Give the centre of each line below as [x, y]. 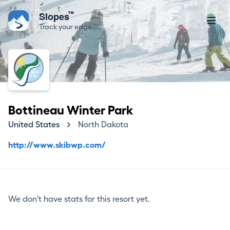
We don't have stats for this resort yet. [79, 199]
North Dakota [103, 125]
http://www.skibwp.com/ [57, 145]
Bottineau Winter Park [71, 110]
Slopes [55, 16]
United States [34, 125]
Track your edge [65, 27]
